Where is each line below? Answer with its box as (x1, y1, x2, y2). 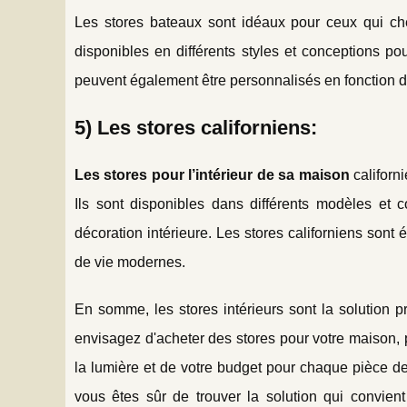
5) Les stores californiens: (74, 115, 317, 139)
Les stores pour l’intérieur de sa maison (74, 166, 354, 183)
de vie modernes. (74, 253, 185, 270)
